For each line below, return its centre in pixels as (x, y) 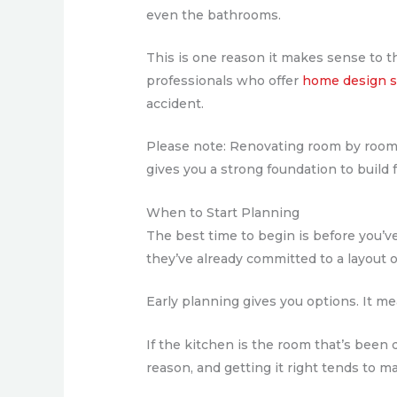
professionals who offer (223, 81)
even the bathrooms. (214, 15)
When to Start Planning (223, 212)
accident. (175, 104)
